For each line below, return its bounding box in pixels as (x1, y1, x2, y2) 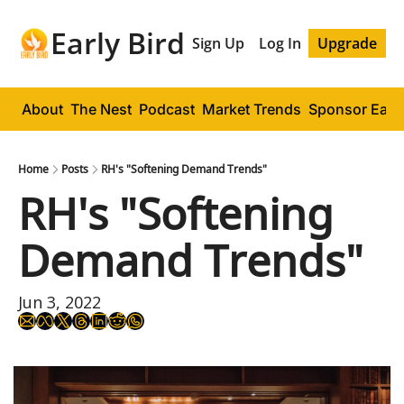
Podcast (139, 100, 195, 118)
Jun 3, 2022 (18, 291, 101, 313)
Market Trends (202, 100, 301, 118)
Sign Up (192, 33, 244, 53)
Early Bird (50, 23, 185, 62)
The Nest (70, 100, 132, 118)
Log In (259, 33, 301, 53)
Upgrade (317, 33, 377, 53)
